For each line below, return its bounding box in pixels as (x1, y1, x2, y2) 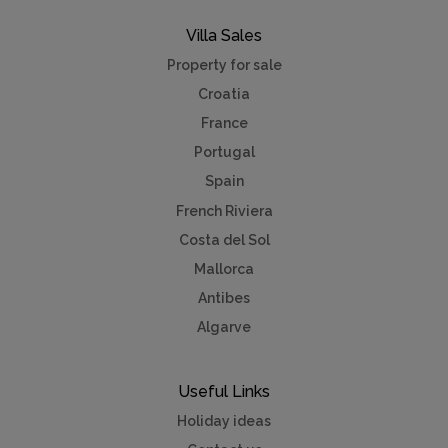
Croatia (198, 85, 250, 102)
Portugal (193, 144, 255, 161)
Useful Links (178, 381, 270, 401)
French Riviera (175, 202, 273, 219)
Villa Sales (186, 25, 262, 45)
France (200, 115, 248, 132)
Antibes (198, 290, 250, 307)
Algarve (197, 319, 251, 336)
